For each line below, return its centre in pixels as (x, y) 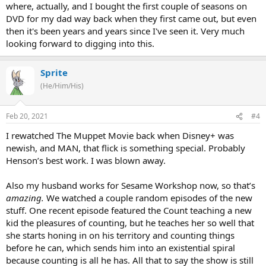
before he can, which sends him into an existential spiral (121, 248)
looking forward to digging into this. (80, 43)
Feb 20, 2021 (27, 116)
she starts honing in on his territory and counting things (120, 235)
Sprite (54, 72)
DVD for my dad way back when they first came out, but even (131, 18)
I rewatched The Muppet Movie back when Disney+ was (120, 136)
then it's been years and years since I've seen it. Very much (125, 31)
